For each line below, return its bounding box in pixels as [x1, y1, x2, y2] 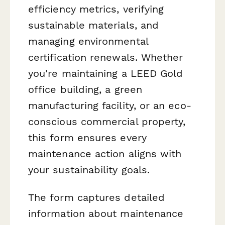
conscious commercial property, [28, 115, 186, 128]
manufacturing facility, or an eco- [28, 99, 191, 111]
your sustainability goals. [28, 163, 150, 176]
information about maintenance [28, 207, 184, 219]
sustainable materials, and [28, 19, 159, 31]
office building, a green [28, 83, 142, 95]
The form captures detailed [28, 191, 165, 203]
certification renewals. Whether [28, 51, 183, 63]
